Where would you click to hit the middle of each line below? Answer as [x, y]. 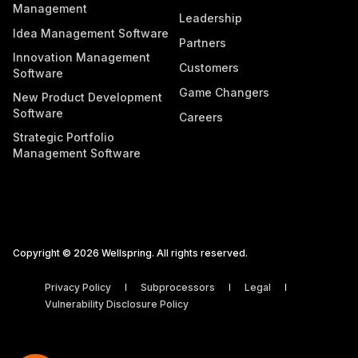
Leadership [211, 18]
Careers [201, 117]
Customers [209, 67]
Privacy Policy [79, 287]
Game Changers [224, 92]
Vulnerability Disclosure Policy [117, 304]
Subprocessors [179, 287]
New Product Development [88, 97]
